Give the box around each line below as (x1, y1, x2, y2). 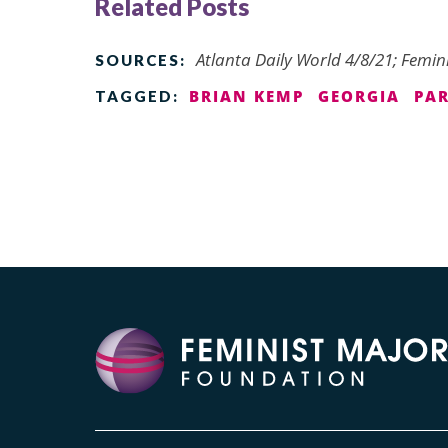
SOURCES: (95, 50, 186, 69)
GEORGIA (318, 85, 400, 106)
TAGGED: (95, 86, 179, 105)
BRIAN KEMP (189, 85, 304, 106)
